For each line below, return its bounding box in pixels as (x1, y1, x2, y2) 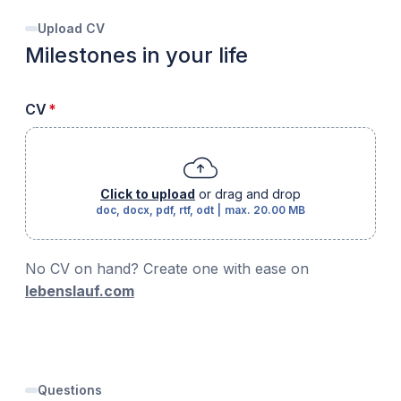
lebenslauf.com (25, 282, 134, 300)
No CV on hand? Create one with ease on (25, 260, 309, 277)
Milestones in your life (25, 42, 248, 68)
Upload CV (38, 21, 105, 36)
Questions (38, 382, 102, 397)
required (55, 99, 116, 117)
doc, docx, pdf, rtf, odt (96, 203, 214, 217)
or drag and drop (199, 186, 301, 201)
